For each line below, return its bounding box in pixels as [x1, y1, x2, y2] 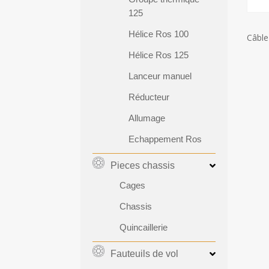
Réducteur [128, 91, 170, 102]
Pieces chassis [110, 160, 175, 171]
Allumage [128, 112, 166, 123]
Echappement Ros [128, 133, 202, 144]
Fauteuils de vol [110, 248, 179, 259]
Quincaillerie [119, 222, 168, 232]
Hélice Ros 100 [128, 28, 189, 39]
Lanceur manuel [128, 70, 192, 81]
